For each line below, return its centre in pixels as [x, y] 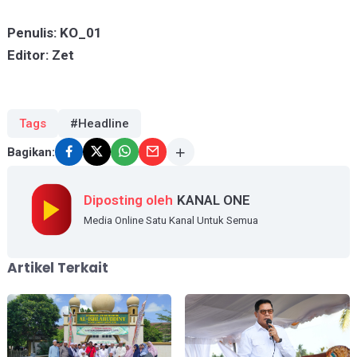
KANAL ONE [213, 200]
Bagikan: [31, 153]
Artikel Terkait [57, 267]
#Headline [99, 123]
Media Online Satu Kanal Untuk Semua [171, 221]
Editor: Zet [40, 55]
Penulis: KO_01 [54, 32]
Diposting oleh [128, 200]
